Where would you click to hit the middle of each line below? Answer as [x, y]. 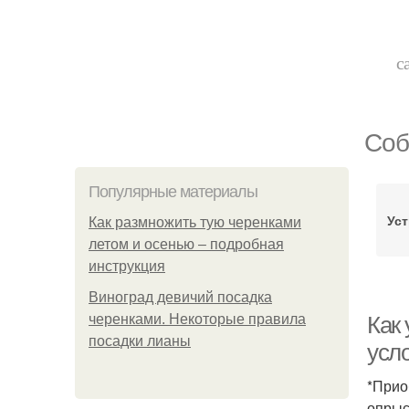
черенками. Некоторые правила [197, 319]
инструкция [127, 266]
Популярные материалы [173, 192]
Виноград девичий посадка [180, 297]
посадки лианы [140, 341]
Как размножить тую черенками [195, 222]
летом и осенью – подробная [186, 244]
